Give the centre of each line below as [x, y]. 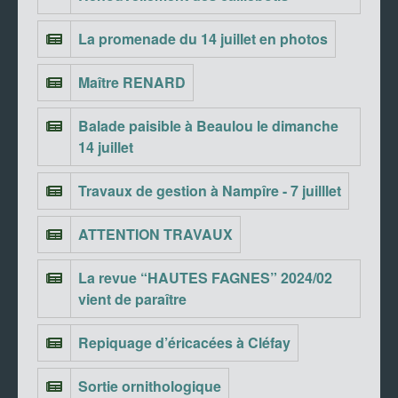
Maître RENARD [132, 83]
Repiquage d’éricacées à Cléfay [184, 343]
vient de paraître [132, 299]
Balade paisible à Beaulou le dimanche [208, 126]
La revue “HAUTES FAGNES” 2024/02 [205, 278]
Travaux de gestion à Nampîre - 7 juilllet [210, 191]
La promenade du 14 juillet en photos [203, 39]
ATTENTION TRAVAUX [155, 235]
